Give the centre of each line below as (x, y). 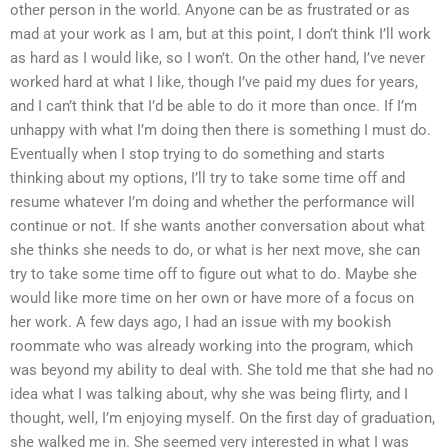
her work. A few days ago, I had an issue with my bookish (200, 321)
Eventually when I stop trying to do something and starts (197, 153)
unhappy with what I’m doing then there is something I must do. (220, 129)
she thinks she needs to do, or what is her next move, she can (215, 249)
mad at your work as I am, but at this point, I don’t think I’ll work (220, 33)
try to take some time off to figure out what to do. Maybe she (213, 273)
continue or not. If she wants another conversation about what (217, 225)
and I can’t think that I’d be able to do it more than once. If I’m (213, 105)
